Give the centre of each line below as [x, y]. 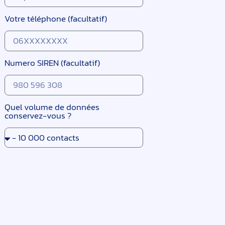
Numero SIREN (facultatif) [52, 63]
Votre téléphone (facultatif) [56, 19]
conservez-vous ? [38, 116]
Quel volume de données [52, 107]
